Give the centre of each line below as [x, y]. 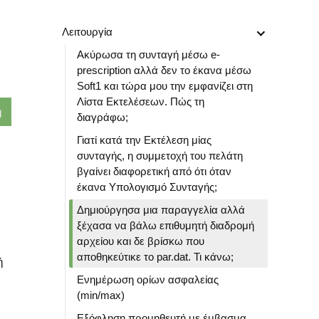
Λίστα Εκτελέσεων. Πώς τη [141, 101]
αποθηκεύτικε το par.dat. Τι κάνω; [155, 257]
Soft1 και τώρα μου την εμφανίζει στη [165, 86]
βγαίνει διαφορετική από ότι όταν [154, 171]
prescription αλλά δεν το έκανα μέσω [164, 70]
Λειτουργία [87, 32]
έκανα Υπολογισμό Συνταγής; [147, 187]
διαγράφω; [103, 117]
